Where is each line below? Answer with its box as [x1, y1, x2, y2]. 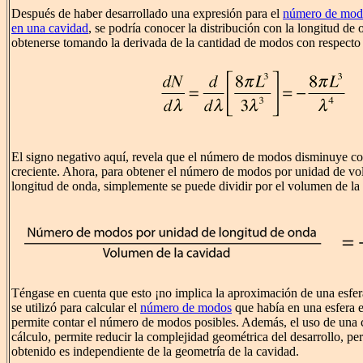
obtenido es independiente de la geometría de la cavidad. [11, 344, 299, 359]
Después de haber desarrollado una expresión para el [11, 6, 283, 21]
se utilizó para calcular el [11, 301, 140, 315]
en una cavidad [11, 21, 88, 36]
